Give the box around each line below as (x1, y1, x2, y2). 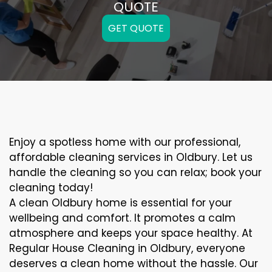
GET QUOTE (108, 21, 164, 35)
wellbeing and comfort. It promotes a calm (9, 211, 236, 225)
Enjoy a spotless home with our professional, (9, 135, 240, 149)
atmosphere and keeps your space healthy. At (9, 226, 253, 240)
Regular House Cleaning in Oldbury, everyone (9, 241, 245, 256)
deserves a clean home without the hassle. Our (9, 256, 258, 271)
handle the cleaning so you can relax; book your (9, 165, 262, 180)
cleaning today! (9, 180, 93, 195)
